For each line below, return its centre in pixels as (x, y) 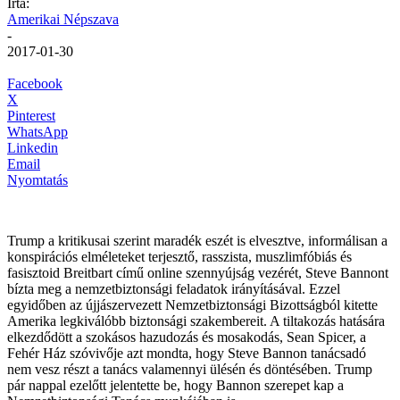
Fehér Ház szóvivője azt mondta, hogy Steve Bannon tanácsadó (187, 353)
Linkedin (33, 147)
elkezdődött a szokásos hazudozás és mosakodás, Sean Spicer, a (187, 337)
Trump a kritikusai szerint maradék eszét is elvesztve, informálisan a (197, 240)
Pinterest (31, 115)
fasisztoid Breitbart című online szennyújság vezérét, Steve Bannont (198, 272)
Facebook (35, 83)
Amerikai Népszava (63, 19)
